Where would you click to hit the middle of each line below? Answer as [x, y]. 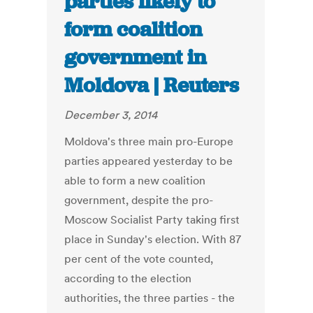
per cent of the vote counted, [139, 259]
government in [136, 58]
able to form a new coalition [135, 181]
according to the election [128, 278]
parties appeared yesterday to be [149, 161]
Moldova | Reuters [152, 86]
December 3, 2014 [111, 115]
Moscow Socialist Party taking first [152, 220]
